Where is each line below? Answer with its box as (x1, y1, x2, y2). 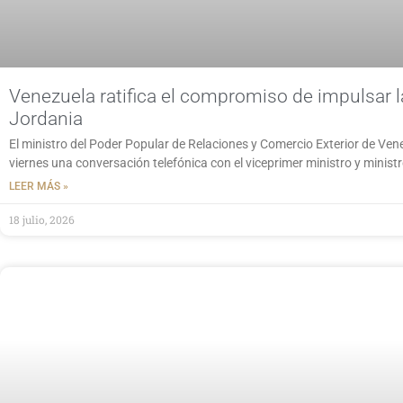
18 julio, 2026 (9, 212, 75, 228)
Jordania (9, 108, 83, 130)
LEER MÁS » (9, 180, 68, 193)
